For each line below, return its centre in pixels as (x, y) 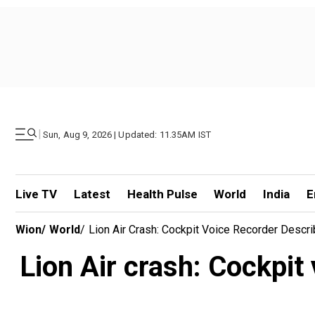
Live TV (36, 194)
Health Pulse (162, 194)
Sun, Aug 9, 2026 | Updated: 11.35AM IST (127, 134)
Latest (92, 194)
